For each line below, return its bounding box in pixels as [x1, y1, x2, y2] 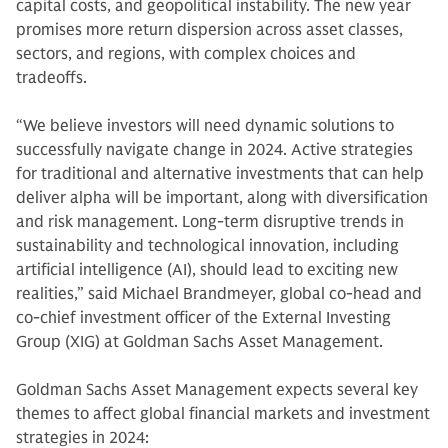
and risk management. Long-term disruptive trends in [16, 212, 404, 232]
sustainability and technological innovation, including [16, 236, 399, 256]
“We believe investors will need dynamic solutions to [16, 116, 394, 136]
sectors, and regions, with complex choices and [16, 44, 356, 64]
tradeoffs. [16, 68, 91, 88]
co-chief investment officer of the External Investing [16, 308, 391, 328]
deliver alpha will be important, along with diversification [16, 188, 428, 208]
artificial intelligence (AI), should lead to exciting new [16, 260, 398, 280]
